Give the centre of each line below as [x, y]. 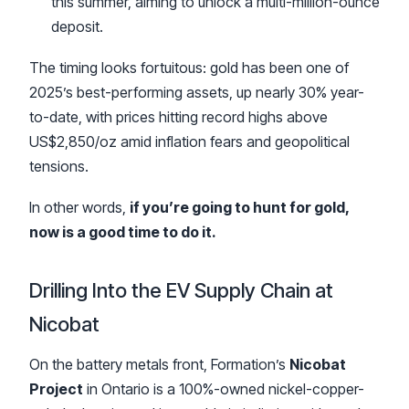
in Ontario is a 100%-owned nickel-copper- [224, 388]
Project [56, 388]
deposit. [77, 26]
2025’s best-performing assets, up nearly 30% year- [197, 92]
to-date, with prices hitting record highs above [178, 116]
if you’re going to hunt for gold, [239, 207]
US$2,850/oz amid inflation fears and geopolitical [189, 141]
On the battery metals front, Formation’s [159, 364]
